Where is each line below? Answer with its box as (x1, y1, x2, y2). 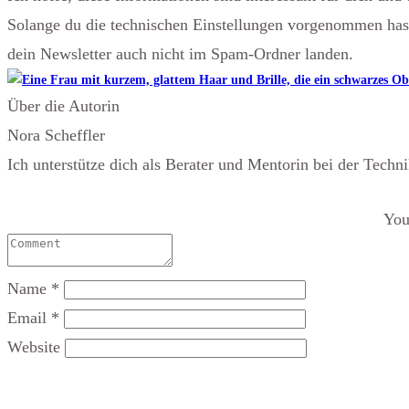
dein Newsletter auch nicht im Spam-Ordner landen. (7, 45, 353, 63)
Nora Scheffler (7, 126, 105, 144)
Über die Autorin (7, 97, 120, 115)
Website (7, 338, 60, 356)
